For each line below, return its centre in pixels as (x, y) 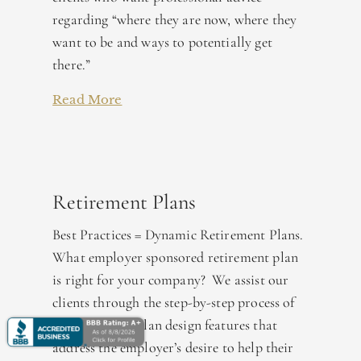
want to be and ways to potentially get (162, 42)
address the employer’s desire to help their (173, 348)
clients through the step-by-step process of (174, 303)
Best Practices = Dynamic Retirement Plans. (178, 235)
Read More (87, 100)
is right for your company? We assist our (171, 280)
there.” (72, 65)
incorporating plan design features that (165, 325)
